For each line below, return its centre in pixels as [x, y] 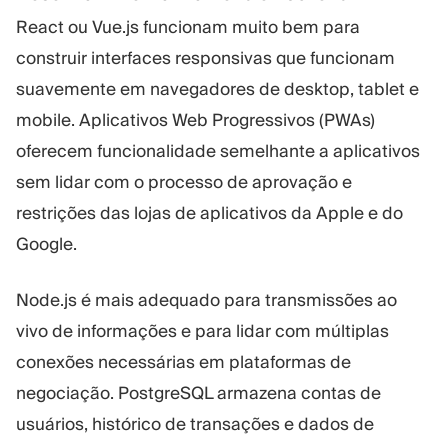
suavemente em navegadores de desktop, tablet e [217, 88]
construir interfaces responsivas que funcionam [205, 57]
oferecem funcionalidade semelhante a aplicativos [218, 150]
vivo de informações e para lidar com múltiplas [202, 331]
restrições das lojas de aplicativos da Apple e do [209, 212]
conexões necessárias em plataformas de [183, 362]
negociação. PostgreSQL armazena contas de [198, 393]
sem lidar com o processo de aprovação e [184, 181]
